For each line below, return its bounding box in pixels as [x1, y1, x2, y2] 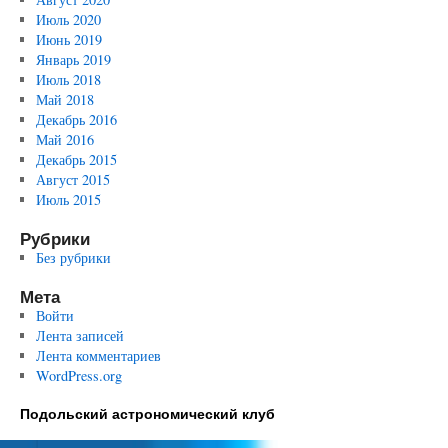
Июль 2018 [35, 70, 101, 89]
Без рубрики [35, 248, 111, 267]
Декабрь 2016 [35, 110, 117, 129]
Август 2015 [35, 170, 110, 189]
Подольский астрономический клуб [20, 403, 275, 423]
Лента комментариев [35, 346, 161, 365]
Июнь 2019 [35, 30, 102, 49]
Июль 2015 [35, 190, 101, 209]
